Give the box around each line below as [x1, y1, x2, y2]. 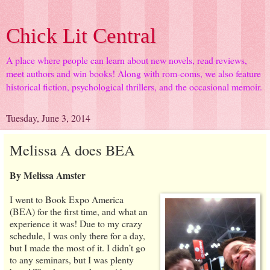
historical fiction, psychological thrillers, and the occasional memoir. [6, 80, 262, 93]
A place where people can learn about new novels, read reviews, [6, 54, 247, 66]
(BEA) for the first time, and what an [10, 204, 148, 218]
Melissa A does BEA [10, 140, 135, 160]
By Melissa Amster [10, 168, 86, 182]
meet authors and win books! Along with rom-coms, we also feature [6, 67, 261, 80]
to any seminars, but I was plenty [10, 253, 134, 266]
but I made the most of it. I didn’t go [10, 240, 145, 254]
